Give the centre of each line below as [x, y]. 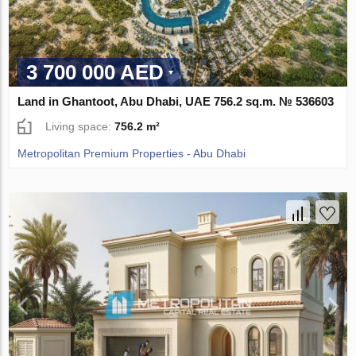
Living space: [80, 127]
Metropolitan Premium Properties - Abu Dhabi [132, 154]
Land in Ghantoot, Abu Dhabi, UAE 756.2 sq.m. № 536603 [176, 102]
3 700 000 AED [95, 73]
